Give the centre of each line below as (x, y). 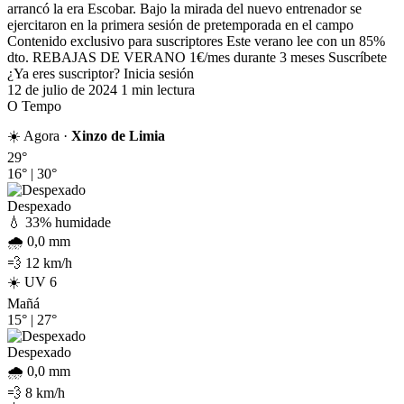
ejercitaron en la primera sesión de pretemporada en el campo (180, 24)
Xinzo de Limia (118, 135)
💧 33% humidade (59, 222)
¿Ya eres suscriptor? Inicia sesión (101, 73)
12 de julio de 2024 (62, 89)
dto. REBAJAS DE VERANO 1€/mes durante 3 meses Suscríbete (197, 57)
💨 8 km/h (36, 392)
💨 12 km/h (40, 262)
